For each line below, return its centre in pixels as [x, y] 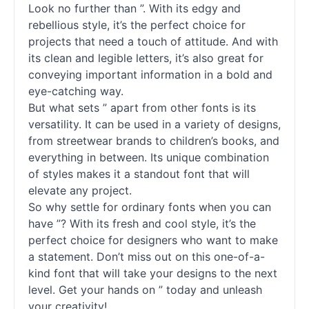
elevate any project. [80, 190]
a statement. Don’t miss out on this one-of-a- [147, 257]
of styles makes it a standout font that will [139, 174]
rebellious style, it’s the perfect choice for [137, 25]
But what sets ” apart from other [115, 108]
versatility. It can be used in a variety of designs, [154, 124]
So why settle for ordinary [98, 207]
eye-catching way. [76, 91]
